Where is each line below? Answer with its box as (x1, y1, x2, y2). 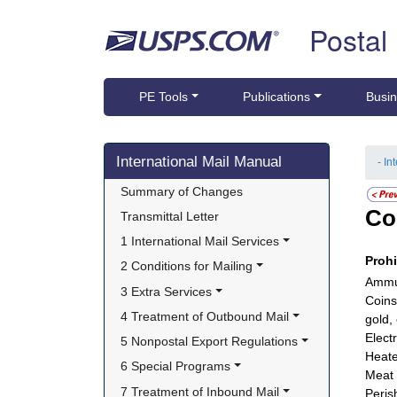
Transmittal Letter (121, 209, 220, 224)
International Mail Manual (116, 152, 282, 171)
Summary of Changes (121, 183, 244, 198)
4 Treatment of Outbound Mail (121, 308, 290, 323)
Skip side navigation (104, 143, 216, 162)
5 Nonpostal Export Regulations (121, 334, 299, 349)
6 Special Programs (121, 359, 231, 374)
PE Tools (139, 90, 188, 105)
